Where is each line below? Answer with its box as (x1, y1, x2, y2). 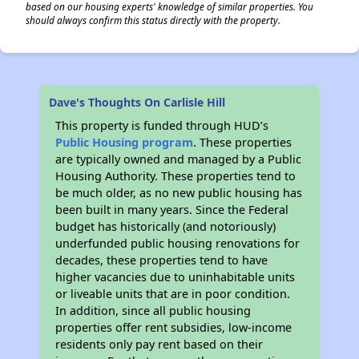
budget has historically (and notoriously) (55, 219, 276, 234)
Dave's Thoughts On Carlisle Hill (49, 95, 226, 110)
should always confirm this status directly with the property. (26, 14, 280, 26)
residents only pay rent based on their (55, 337, 264, 352)
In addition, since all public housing (55, 303, 252, 318)
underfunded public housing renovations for (55, 236, 301, 251)
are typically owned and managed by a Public (55, 151, 302, 167)
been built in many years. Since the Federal (55, 202, 289, 217)
